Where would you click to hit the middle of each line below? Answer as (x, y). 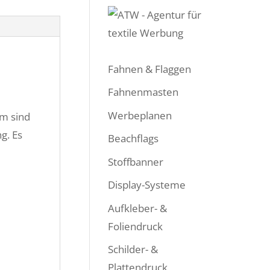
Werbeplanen (140, 115)
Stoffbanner (136, 162)
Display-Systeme (147, 185)
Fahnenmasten (143, 92)
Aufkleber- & (138, 208)
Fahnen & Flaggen (150, 69)
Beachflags (133, 138)
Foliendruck (136, 226)
